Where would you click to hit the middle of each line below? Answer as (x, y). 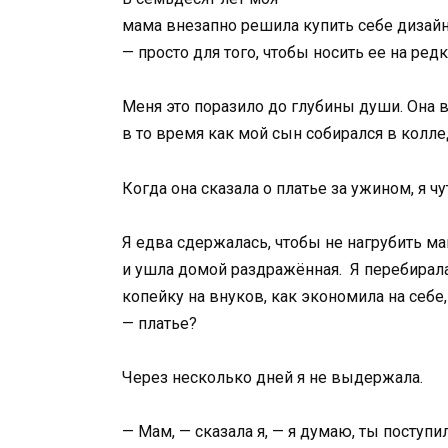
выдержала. (377, 377)
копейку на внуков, (194, 296)
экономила (344, 296)
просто (165, 53)
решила (272, 26)
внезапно (203, 26)
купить (330, 26)
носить (340, 53)
